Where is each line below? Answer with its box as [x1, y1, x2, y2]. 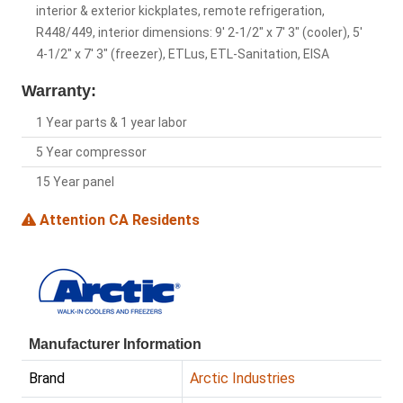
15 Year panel [36, 175, 114, 190]
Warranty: [22, 82, 96, 101]
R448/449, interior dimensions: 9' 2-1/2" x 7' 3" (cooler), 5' [36, 25, 363, 40]
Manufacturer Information [29, 336, 201, 353]
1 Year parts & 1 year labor [36, 115, 187, 130]
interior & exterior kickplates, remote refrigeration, [36, 4, 325, 19]
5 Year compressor [36, 145, 147, 160]
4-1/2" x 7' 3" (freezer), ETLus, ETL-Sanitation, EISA [36, 47, 329, 62]
